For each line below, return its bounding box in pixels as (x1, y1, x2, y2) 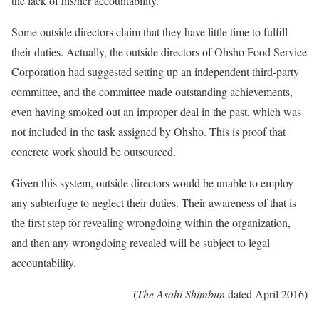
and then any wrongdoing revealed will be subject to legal (11, 234, 270, 250)
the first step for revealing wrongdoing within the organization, (11, 214, 291, 230)
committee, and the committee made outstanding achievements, (11, 83, 293, 99)
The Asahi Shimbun (137, 286, 225, 301)
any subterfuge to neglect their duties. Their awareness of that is (11, 194, 296, 210)
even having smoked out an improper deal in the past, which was (11, 103, 301, 119)
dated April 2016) (225, 286, 308, 301)
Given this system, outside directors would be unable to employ (11, 174, 293, 190)
